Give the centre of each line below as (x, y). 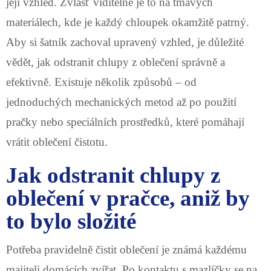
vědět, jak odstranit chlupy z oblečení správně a (116, 62)
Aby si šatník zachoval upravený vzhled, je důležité (125, 42)
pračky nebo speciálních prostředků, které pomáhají (125, 122)
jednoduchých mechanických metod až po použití (121, 102)
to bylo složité (71, 221)
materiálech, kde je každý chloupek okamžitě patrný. (128, 22)
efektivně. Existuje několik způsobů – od (101, 82)
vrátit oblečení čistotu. (57, 142)
